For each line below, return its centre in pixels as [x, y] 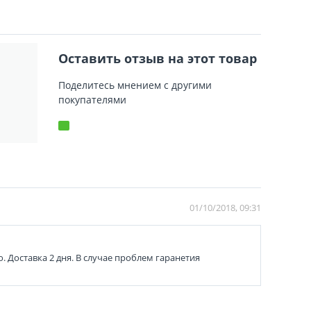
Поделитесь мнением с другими [135, 85]
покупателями [92, 99]
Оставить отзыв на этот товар [157, 58]
